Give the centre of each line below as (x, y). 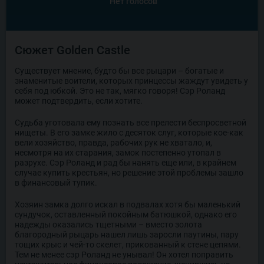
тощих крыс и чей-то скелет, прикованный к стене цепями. (128, 244)
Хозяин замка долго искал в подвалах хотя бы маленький (128, 204)
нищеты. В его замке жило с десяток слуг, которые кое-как (129, 132)
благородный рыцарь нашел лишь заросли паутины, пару (127, 234)
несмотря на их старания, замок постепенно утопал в (118, 152)
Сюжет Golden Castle (72, 50)
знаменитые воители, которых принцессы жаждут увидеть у (131, 80)
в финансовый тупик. (56, 182)
